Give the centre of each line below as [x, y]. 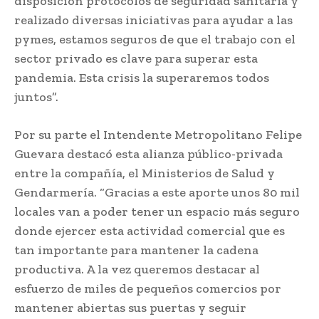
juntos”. [36, 96]
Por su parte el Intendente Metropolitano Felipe [158, 134]
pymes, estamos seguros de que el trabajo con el [155, 39]
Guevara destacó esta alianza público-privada [148, 153]
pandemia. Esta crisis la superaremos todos [142, 77]
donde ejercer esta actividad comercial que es [150, 230]
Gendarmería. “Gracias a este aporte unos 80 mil [157, 192]
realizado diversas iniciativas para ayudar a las [153, 20]
